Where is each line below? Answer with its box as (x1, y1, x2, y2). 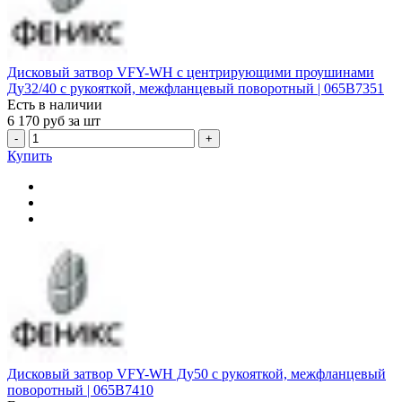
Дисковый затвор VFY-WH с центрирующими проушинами (7, 65, 374, 81)
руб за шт (43, 113, 100, 129)
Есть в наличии (7, 97, 102, 113)
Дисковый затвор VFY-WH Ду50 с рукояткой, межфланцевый (7, 365, 386, 381)
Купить (7, 148, 52, 164)
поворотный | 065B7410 (7, 381, 153, 398)
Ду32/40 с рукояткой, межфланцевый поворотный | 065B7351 (7, 81, 384, 97)
